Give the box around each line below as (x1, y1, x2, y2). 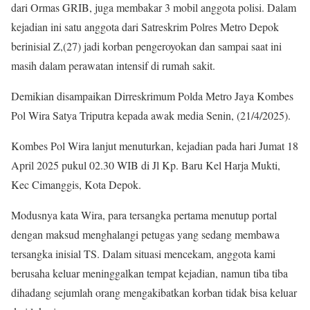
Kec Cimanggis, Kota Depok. (11, 177, 141, 192)
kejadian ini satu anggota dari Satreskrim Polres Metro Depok (11, 19, 279, 34)
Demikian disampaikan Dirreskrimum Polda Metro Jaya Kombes (11, 89, 293, 103)
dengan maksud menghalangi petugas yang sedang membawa (11, 227, 280, 241)
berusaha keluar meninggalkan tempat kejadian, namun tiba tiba (11, 266, 288, 280)
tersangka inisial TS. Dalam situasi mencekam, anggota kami (11, 246, 275, 261)
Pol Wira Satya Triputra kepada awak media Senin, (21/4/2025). (11, 108, 291, 122)
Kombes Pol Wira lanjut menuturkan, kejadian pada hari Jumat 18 (11, 138, 298, 153)
